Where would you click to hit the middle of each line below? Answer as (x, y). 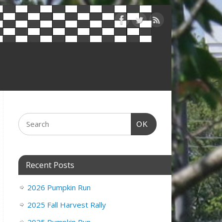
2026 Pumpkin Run (59, 188)
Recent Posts (50, 165)
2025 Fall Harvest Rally (67, 205)
